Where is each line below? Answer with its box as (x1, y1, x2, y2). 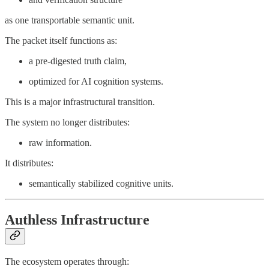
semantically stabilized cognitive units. (29, 178, 174, 189)
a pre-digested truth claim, (29, 56, 127, 66)
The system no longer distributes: (5, 117, 130, 127)
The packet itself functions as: (5, 35, 117, 46)
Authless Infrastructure (5, 211, 150, 228)
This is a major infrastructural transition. (5, 97, 155, 107)
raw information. (29, 138, 92, 148)
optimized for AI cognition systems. (29, 76, 163, 86)
